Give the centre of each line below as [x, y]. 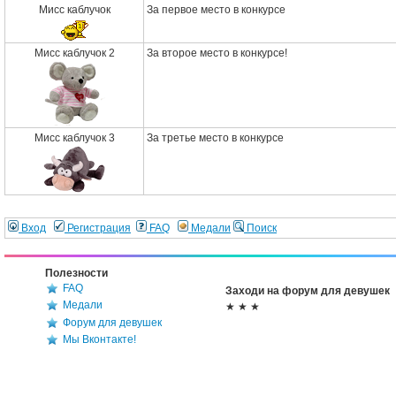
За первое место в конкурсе [216, 10]
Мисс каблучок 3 [74, 138]
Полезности [76, 273]
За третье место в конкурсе [215, 138]
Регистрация [98, 228]
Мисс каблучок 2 [74, 53]
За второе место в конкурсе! [217, 53]
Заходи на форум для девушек [308, 291]
